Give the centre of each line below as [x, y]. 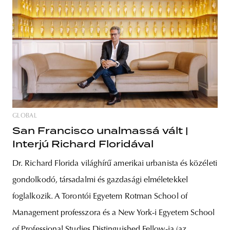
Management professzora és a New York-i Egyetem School [114, 213]
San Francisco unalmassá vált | [100, 131]
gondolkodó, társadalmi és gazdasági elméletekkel [100, 180]
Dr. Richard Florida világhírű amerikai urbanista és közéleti [115, 164]
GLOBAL [25, 116]
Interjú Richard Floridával [83, 144]
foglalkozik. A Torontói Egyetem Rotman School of [100, 197]
